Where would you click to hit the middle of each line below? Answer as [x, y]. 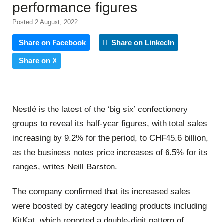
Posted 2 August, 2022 [45, 22]
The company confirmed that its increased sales [101, 191]
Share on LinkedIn [142, 42]
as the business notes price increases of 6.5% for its [110, 153]
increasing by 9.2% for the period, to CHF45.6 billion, [110, 138]
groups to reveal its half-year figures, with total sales [110, 124]
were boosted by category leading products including [110, 206]
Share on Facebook [52, 42]
